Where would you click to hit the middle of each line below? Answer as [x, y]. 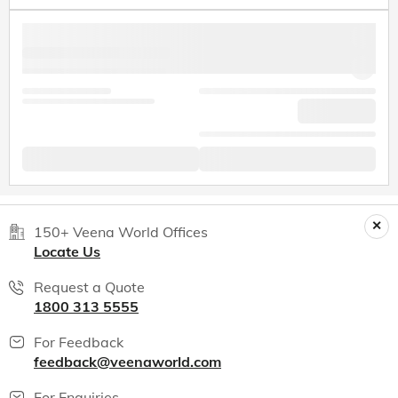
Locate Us [67, 251]
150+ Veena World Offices [121, 231]
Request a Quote [89, 287]
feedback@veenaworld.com [127, 361]
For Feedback [79, 342]
